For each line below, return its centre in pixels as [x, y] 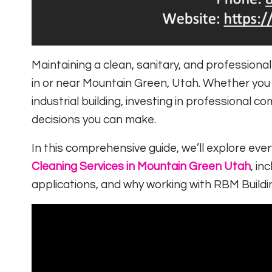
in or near [57, 83]
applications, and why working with [123, 184]
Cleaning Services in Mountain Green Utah [141, 166]
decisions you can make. [94, 119]
